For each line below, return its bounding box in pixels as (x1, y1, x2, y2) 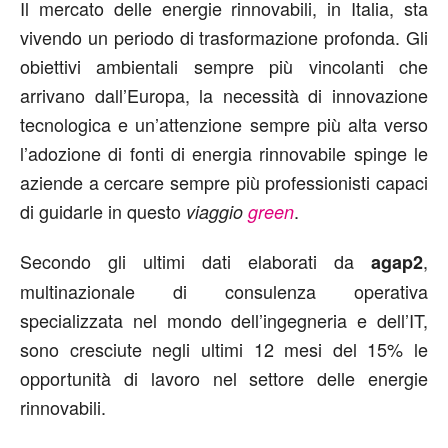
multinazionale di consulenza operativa (20, 278, 428, 305)
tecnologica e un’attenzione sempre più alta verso (20, 111, 428, 138)
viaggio (186, 199, 248, 225)
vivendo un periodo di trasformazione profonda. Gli (20, 24, 428, 51)
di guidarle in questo (20, 198, 186, 225)
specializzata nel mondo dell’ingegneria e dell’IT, (20, 307, 428, 334)
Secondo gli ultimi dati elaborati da (20, 248, 371, 275)
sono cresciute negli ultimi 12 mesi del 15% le (20, 336, 428, 363)
